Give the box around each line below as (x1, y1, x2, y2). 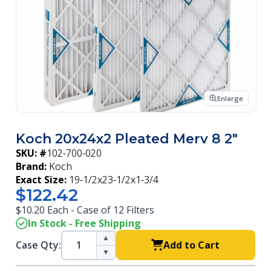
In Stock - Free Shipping (28, 217, 141, 230)
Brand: (16, 160, 47, 173)
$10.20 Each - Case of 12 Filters (16, 203, 154, 217)
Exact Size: (16, 173, 67, 186)
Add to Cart (163, 238, 220, 252)
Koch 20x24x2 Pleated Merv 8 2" (16, 131, 238, 147)
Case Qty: (16, 238, 61, 252)
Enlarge (217, 94, 243, 103)
